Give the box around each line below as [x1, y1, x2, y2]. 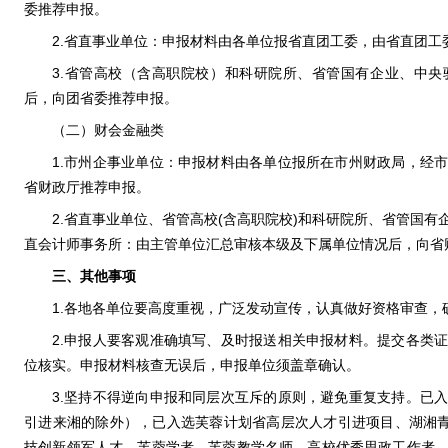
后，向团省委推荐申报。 [24, 90, 178, 106]
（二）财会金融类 [52, 122, 164, 138]
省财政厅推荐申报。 [24, 179, 150, 195]
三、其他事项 [52, 268, 136, 284]
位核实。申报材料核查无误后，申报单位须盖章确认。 [24, 357, 360, 373]
